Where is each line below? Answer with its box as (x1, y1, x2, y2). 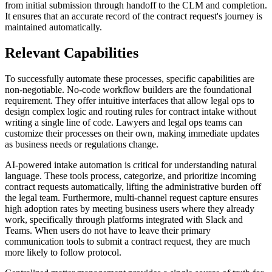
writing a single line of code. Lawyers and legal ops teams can (5, 117, 242, 127)
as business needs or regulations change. (5, 138, 158, 149)
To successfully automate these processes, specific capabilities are (5, 73, 254, 84)
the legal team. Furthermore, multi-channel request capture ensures (5, 192, 258, 203)
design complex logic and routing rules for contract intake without (5, 106, 256, 117)
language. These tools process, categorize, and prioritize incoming (5, 170, 256, 181)
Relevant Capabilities (5, 44, 138, 61)
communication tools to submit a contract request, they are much (5, 236, 250, 246)
